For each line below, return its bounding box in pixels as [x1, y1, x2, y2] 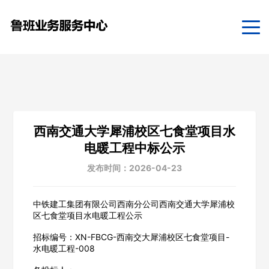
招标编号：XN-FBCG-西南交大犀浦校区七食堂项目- [32, 231, 229, 242]
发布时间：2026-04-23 [87, 162, 182, 173]
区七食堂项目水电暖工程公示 [32, 210, 142, 220]
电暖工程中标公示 [84, 140, 185, 156]
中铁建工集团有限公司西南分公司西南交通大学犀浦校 [32, 198, 235, 209]
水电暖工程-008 [32, 243, 95, 253]
